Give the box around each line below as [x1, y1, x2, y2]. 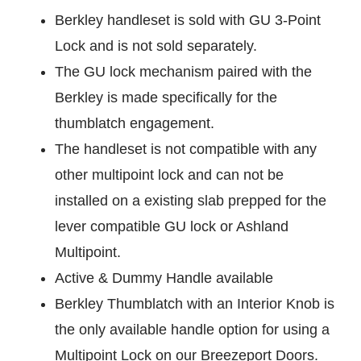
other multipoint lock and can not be [55, 167, 284, 184]
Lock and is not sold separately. [55, 38, 257, 55]
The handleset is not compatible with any [55, 141, 317, 158]
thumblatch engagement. [55, 115, 214, 132]
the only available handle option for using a [55, 322, 330, 338]
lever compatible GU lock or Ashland [55, 218, 288, 235]
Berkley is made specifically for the [55, 89, 277, 106]
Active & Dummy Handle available [55, 270, 273, 287]
